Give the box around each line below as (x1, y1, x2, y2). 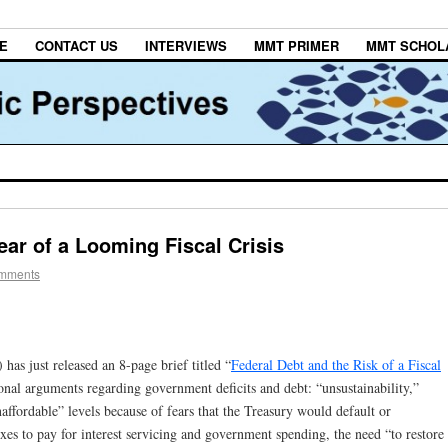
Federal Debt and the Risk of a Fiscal (231, 354, 441, 374)
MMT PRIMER (254, 36, 339, 56)
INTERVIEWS (145, 36, 227, 56)
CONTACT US (35, 36, 118, 56)
